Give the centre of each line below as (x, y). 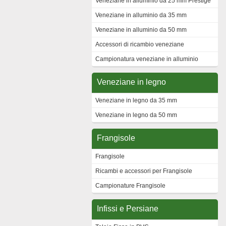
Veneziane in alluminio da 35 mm (141, 15)
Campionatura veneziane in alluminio (147, 59)
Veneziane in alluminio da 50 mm (141, 30)
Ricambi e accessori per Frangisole (144, 171)
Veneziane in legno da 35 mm (136, 100)
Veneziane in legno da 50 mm (136, 115)
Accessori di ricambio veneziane (140, 44)
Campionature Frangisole (130, 186)
